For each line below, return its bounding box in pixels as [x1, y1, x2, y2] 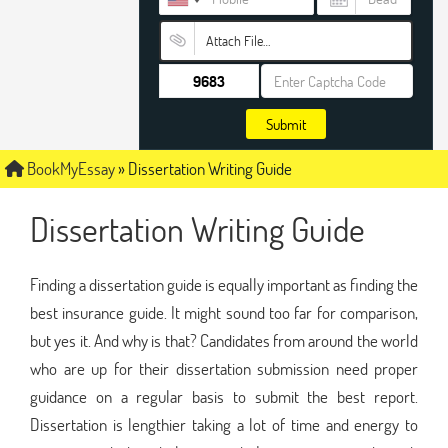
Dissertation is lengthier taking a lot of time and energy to [30, 412, 418, 436]
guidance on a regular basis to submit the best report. [30, 384, 418, 408]
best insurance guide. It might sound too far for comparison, [30, 300, 418, 324]
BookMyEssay [24, 157, 115, 180]
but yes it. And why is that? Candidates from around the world [30, 328, 418, 352]
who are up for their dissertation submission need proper [30, 356, 418, 380]
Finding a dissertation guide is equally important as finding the [30, 272, 418, 296]
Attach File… [205, 31, 270, 50]
